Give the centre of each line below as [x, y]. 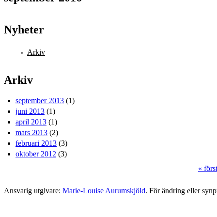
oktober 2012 [36, 154]
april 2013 [31, 122]
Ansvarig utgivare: [33, 191]
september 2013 [40, 101]
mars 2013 [31, 133]
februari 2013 [36, 143]
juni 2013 [30, 111]
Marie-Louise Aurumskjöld [104, 191]
